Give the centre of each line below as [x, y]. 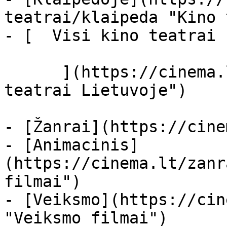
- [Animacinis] [71, 145]
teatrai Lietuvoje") [96, 90]
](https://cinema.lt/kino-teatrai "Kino [33, 72]
